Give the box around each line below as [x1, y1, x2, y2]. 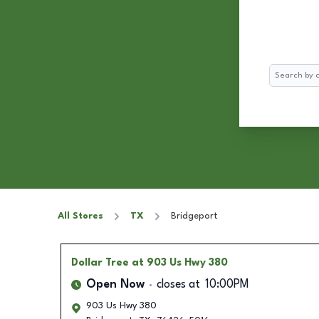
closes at [156, 279, 200, 291]
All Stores [58, 211, 103, 221]
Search [268, 66, 298, 75]
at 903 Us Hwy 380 [131, 258, 228, 268]
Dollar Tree [70, 258, 129, 268]
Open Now [85, 279, 145, 291]
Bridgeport [171, 211, 218, 221]
